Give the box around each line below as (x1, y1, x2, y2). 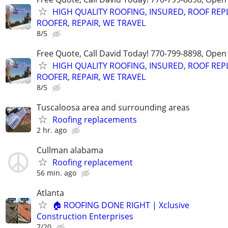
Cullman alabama (37, 145, 103, 156)
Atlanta (37, 187, 64, 199)
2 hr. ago (37, 125, 67, 135)
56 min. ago (37, 168, 76, 178)
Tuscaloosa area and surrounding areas (37, 102, 190, 113)
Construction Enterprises (37, 211, 133, 222)
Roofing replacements (52, 114, 137, 125)
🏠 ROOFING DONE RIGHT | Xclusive (52, 199, 189, 211)
